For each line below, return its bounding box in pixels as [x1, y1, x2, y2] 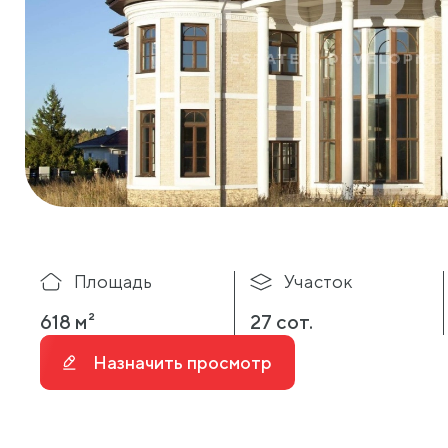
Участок [284, 271, 354, 292]
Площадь [74, 271, 152, 292]
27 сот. [250, 309, 314, 333]
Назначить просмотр [93, 351, 273, 373]
